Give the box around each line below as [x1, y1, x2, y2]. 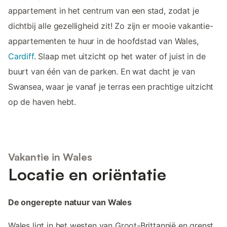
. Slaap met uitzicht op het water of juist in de [33, 51, 206, 61]
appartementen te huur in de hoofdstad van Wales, [8, 35, 199, 46]
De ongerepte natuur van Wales [8, 197, 132, 208]
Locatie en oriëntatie [8, 164, 166, 185]
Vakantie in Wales [8, 150, 92, 164]
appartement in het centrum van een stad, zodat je [8, 5, 199, 16]
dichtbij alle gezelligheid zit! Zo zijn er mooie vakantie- [8, 20, 213, 31]
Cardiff [8, 51, 34, 61]
